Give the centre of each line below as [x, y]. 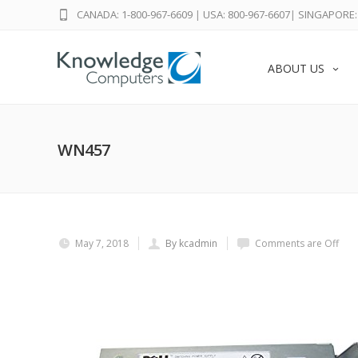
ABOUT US [296, 68]
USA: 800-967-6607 [247, 14]
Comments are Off [297, 243]
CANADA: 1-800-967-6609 [135, 14]
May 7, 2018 [102, 243]
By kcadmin [191, 243]
